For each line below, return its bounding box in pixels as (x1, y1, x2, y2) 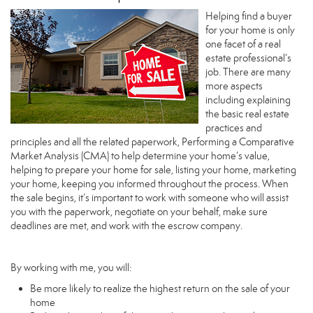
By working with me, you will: (10, 261, 131, 274)
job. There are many (205, 66, 291, 78)
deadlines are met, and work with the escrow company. (10, 219, 242, 232)
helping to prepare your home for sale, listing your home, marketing (10, 163, 296, 176)
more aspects (205, 80, 263, 92)
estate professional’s (205, 52, 291, 64)
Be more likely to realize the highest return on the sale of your (30, 282, 290, 295)
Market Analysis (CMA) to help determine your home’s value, (10, 150, 270, 162)
